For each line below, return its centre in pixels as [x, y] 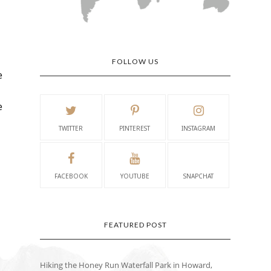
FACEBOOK [71, 176]
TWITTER [71, 129]
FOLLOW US [135, 62]
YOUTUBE [135, 176]
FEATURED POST [135, 225]
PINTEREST [135, 129]
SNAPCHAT [199, 176]
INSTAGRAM [199, 129]
